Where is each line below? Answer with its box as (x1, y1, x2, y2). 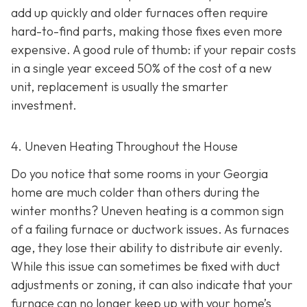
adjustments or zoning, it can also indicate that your (11, 276, 293, 293)
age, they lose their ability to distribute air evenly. (11, 239, 283, 256)
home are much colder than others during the (11, 184, 260, 200)
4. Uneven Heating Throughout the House (11, 138, 238, 155)
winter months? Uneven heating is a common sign (11, 202, 284, 219)
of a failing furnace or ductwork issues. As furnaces (11, 221, 289, 237)
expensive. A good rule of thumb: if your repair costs (11, 42, 296, 58)
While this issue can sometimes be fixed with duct (11, 258, 280, 274)
